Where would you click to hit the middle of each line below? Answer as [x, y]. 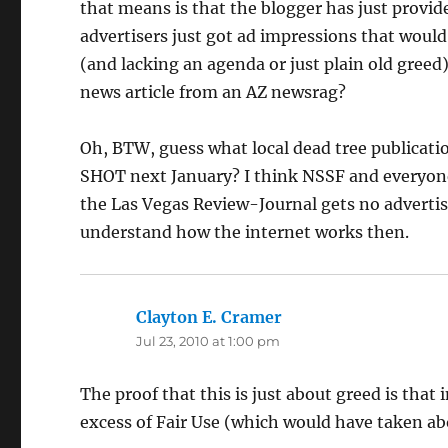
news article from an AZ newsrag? [213, 92]
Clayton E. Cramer [209, 317]
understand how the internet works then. [245, 232]
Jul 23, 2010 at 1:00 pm [208, 341]
